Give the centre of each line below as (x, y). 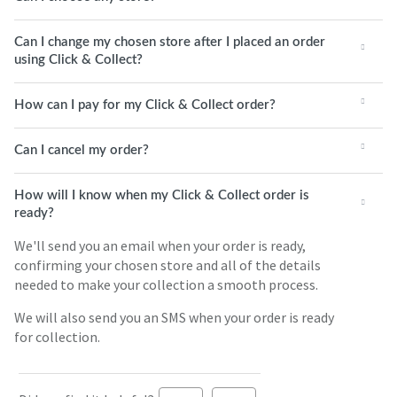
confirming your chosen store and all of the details (167, 265)
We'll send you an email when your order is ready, (160, 245)
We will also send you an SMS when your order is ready (174, 317)
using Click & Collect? (78, 60)
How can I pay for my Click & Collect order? (145, 105)
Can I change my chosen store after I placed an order (170, 42)
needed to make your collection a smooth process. (166, 284)
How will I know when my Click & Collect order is (162, 195)
